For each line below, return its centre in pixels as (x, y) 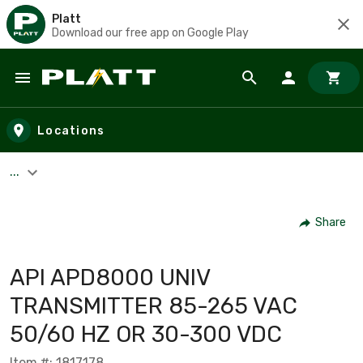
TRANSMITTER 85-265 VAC (154, 305)
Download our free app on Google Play (150, 32)
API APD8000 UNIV (110, 277)
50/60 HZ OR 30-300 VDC (146, 334)
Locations (71, 130)
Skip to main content (85, 94)
